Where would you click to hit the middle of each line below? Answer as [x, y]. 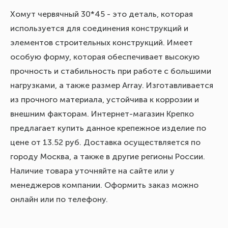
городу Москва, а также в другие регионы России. [108, 156]
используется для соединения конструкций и [99, 28]
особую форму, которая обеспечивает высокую [105, 57]
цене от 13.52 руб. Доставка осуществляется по [105, 142]
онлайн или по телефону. [59, 199]
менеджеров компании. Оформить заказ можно [104, 185]
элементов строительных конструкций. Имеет [102, 42]
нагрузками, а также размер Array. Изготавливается [112, 85]
